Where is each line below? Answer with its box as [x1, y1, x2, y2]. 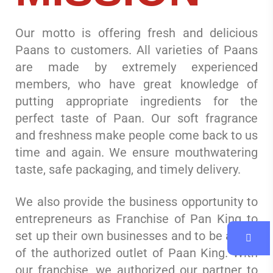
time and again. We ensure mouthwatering [15, 145, 258, 160]
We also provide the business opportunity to [15, 194, 258, 210]
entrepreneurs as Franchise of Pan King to [15, 211, 258, 227]
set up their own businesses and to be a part [15, 229, 258, 244]
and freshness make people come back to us [15, 128, 258, 143]
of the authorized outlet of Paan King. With [15, 246, 258, 261]
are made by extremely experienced [15, 60, 258, 75]
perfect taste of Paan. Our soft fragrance [15, 111, 258, 126]
